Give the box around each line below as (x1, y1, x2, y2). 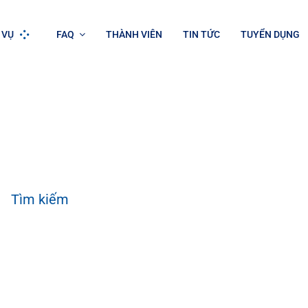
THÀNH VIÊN (105, 28, 162, 40)
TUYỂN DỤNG (240, 28, 300, 40)
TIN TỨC (182, 28, 220, 40)
